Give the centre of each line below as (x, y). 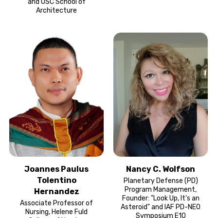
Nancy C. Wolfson (161, 169)
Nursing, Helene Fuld (56, 212)
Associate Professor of (56, 203)
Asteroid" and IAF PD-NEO (161, 207)
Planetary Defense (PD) (161, 181)
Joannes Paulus (56, 169)
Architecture (56, 10)
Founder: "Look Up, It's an (161, 198)
